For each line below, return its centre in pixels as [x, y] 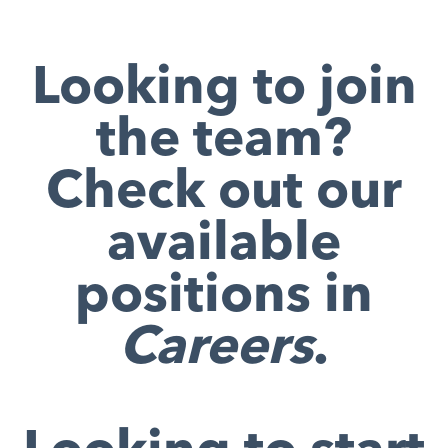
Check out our [224, 193]
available [224, 245]
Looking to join [224, 89]
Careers [216, 349]
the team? [224, 141]
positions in [224, 297]
